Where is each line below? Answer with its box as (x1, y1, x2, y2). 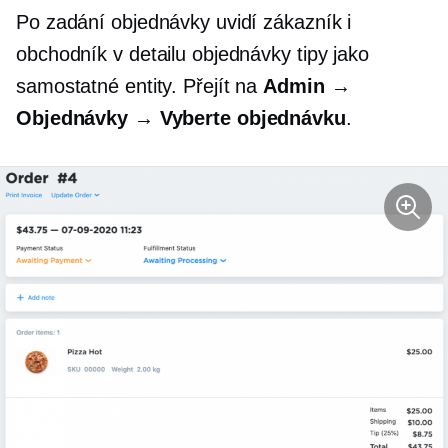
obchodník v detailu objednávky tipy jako (16, 42, 369, 65)
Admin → (263, 74, 351, 97)
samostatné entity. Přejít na (16, 74, 264, 97)
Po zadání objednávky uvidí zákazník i (16, 10, 352, 33)
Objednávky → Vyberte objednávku (16, 106, 346, 129)
